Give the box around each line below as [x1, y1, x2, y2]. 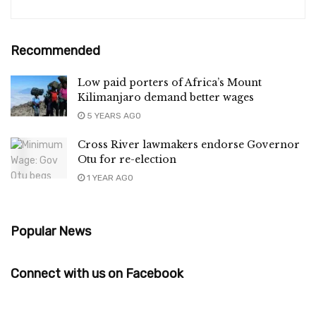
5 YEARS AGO [85, 111, 141, 121]
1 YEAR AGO [85, 173, 133, 183]
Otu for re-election [78, 153, 176, 166]
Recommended [11, 43, 100, 59]
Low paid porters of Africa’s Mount [78, 76, 262, 90]
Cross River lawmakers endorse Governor [78, 138, 300, 152]
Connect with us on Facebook [11, 266, 183, 282]
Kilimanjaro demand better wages [78, 91, 254, 104]
